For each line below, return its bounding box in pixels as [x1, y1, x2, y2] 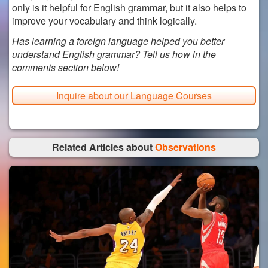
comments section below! [12, 60, 119, 74]
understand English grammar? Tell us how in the [12, 47, 216, 61]
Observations [155, 139, 216, 154]
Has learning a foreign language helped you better [12, 33, 224, 48]
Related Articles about [52, 139, 155, 154]
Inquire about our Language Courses [56, 88, 212, 102]
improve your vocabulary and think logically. [12, 13, 197, 28]
